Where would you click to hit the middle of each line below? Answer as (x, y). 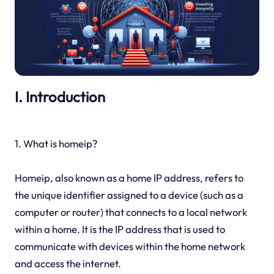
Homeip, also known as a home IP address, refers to (129, 178)
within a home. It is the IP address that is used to (120, 229)
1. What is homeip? (56, 144)
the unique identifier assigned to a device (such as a (129, 195)
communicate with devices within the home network (130, 246)
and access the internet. (68, 264)
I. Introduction (60, 97)
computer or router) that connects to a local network (131, 212)
